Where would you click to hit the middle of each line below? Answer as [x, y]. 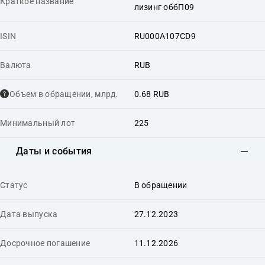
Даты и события [54, 151]
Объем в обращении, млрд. [64, 94]
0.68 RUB [152, 94]
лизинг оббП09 [164, 7]
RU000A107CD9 [165, 36]
